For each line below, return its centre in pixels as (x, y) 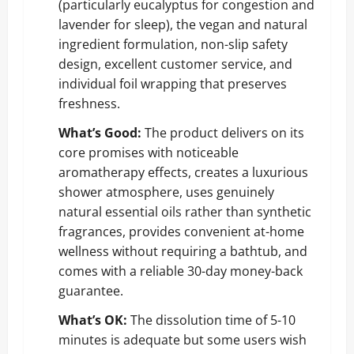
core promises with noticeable (149, 152)
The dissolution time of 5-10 (211, 320)
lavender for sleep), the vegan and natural (183, 24)
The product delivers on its (223, 132)
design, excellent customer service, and (175, 64)
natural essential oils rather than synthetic (185, 211)
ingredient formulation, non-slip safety (173, 44)
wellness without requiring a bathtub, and (183, 251)
